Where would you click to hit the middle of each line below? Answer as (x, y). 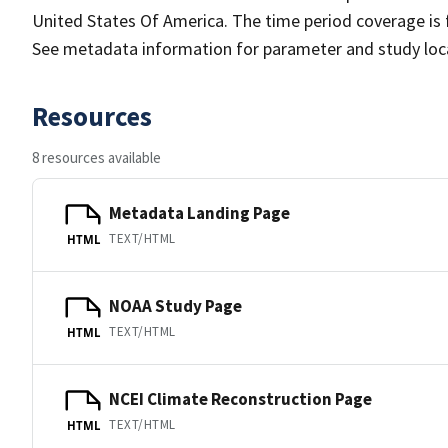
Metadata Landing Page (199, 212)
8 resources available (96, 157)
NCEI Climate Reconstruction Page (240, 398)
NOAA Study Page (175, 305)
